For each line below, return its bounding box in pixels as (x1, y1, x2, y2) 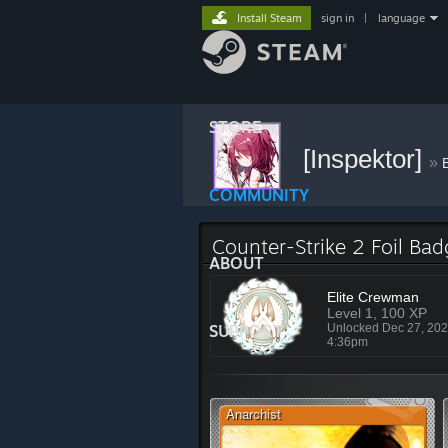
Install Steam (237, 11, 302, 25)
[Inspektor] (303, 144, 429, 174)
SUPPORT (209, 321, 283, 341)
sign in (321, 11, 354, 25)
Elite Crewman (327, 289, 419, 305)
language (378, 11, 425, 25)
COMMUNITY (209, 185, 309, 205)
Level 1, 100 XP (327, 305, 427, 321)
